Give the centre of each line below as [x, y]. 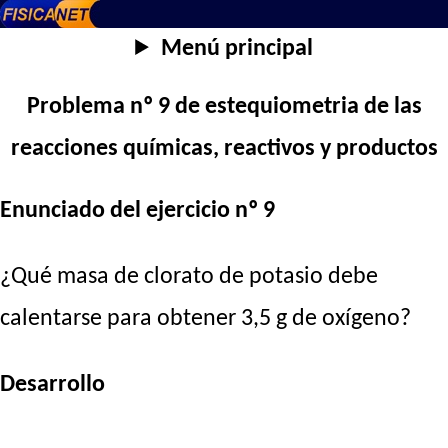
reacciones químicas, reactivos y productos [224, 149]
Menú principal [236, 49]
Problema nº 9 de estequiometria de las [224, 107]
